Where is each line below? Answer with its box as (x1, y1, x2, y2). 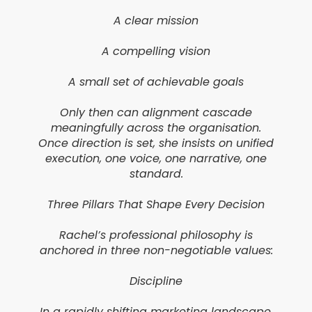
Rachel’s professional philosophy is (59, 227, 253, 244)
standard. (129, 166, 183, 182)
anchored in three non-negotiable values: (39, 242, 273, 259)
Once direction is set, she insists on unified (38, 135, 274, 152)
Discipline (130, 273, 182, 290)
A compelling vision (102, 43, 210, 60)
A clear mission (114, 13, 198, 29)
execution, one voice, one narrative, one (45, 150, 267, 167)
